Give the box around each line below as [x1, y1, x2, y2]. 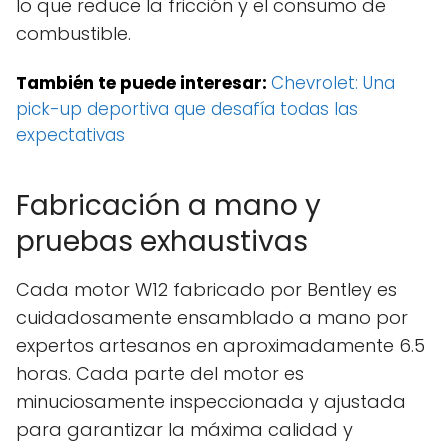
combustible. [16, 20, 131, 46]
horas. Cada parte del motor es [16, 360, 304, 386]
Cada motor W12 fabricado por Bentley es [16, 276, 397, 302]
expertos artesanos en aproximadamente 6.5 [16, 332, 425, 358]
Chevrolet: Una [271, 70, 395, 95]
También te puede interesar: [16, 70, 271, 95]
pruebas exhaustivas [16, 221, 308, 261]
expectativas [16, 122, 125, 147]
